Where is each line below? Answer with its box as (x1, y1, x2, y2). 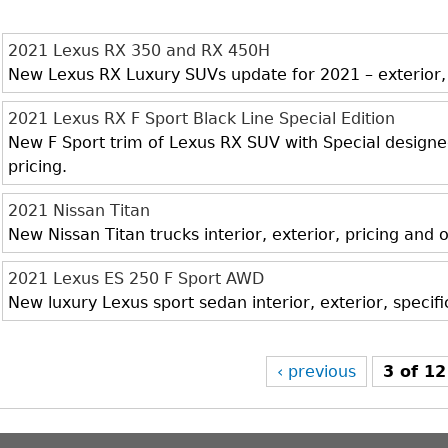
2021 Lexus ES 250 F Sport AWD (8, 269, 265, 288)
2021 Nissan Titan (8, 201, 151, 220)
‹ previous (276, 362, 356, 381)
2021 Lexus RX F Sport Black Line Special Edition (8, 109, 396, 128)
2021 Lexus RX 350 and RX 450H (8, 41, 271, 60)
